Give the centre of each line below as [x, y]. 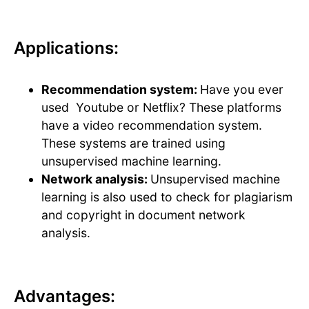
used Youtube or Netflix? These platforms [161, 108]
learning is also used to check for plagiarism [167, 197]
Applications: [66, 48]
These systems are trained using [133, 143]
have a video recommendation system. [152, 126]
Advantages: [64, 297]
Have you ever [242, 90]
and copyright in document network [143, 215]
